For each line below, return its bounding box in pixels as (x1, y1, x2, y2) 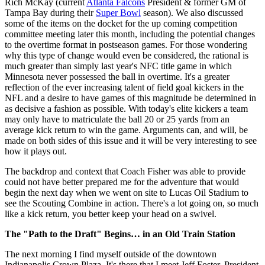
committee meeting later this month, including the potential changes (5, 28, 255, 39)
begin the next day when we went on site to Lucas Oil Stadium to (5, 187, 248, 198)
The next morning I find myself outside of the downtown (5, 248, 216, 259)
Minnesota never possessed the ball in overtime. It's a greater (5, 71, 230, 82)
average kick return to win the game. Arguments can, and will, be (5, 124, 248, 135)
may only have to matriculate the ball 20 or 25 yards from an (5, 114, 230, 124)
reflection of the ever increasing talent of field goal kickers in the (5, 82, 244, 92)
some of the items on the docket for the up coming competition (5, 18, 237, 28)
